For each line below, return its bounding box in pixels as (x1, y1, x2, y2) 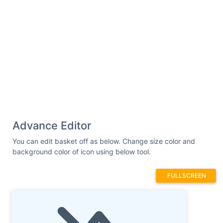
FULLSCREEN (167, 171, 206, 179)
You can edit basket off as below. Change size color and (12, 136, 195, 145)
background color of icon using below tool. (12, 147, 151, 156)
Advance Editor (12, 118, 91, 132)
